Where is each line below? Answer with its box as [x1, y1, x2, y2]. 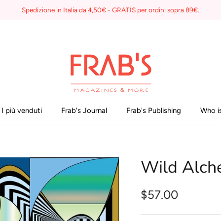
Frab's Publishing [126, 106, 181, 115]
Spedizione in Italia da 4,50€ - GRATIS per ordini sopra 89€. [21, 6, 199, 14]
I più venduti [1, 106, 42, 115]
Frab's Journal [61, 106, 107, 115]
